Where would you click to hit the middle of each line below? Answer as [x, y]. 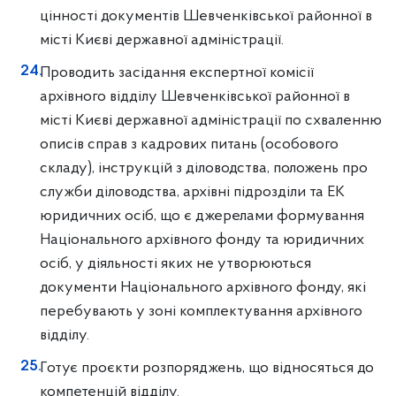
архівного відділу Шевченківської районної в [195, 97]
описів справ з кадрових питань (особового [189, 145]
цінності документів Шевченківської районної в [206, 16]
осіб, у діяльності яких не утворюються [175, 264]
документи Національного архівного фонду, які [203, 288]
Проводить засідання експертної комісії [177, 73]
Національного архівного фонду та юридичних [202, 240]
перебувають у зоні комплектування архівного [201, 312]
